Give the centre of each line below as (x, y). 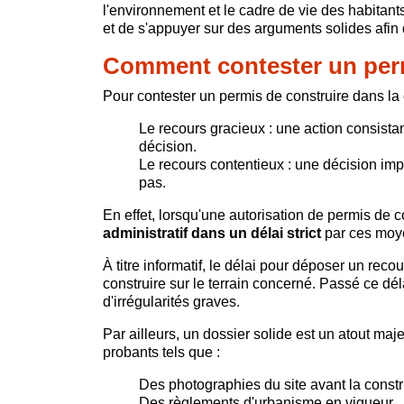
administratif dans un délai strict (212, 233)
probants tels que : (161, 352)
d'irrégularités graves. (171, 302)
